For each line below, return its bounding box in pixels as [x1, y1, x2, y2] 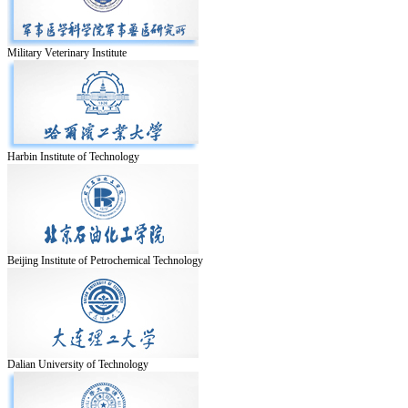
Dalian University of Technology [7, 357, 148, 371]
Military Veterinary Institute [7, 46, 127, 59]
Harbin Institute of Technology [7, 149, 139, 163]
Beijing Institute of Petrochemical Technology [7, 253, 203, 267]
